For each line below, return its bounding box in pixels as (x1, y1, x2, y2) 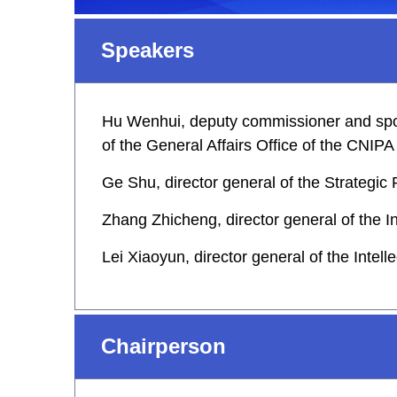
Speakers (101, 38, 194, 62)
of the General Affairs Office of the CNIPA (102, 136, 394, 154)
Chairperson (101, 334, 226, 358)
